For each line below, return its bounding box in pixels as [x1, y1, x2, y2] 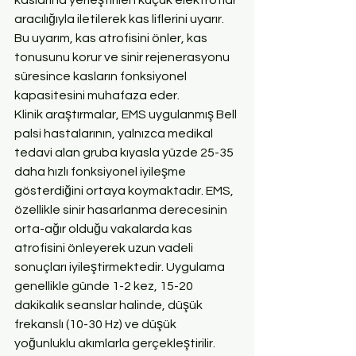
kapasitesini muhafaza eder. [14, 88, 180, 102]
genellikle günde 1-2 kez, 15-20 [14, 279, 195, 292]
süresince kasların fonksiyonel [14, 69, 189, 83]
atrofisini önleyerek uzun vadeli [14, 241, 195, 254]
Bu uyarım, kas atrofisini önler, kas [14, 31, 210, 44]
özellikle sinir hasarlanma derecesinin [14, 203, 230, 216]
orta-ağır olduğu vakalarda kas [14, 222, 195, 235]
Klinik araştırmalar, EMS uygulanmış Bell [14, 107, 239, 121]
